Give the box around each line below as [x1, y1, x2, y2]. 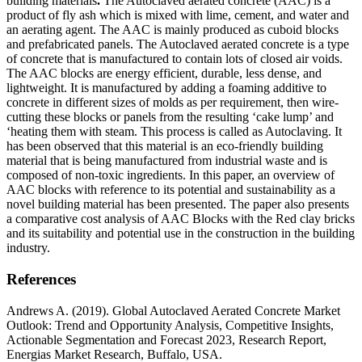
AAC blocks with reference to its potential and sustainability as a [6, 183, 335, 197]
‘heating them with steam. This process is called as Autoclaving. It [6, 124, 342, 139]
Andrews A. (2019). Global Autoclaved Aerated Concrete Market [6, 303, 340, 318]
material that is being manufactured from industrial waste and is [6, 154, 327, 168]
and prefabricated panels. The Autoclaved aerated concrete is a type [6, 37, 349, 52]
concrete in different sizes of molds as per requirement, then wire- [6, 95, 339, 110]
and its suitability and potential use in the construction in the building [6, 226, 355, 241]
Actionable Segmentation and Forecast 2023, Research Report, [6, 332, 326, 347]
